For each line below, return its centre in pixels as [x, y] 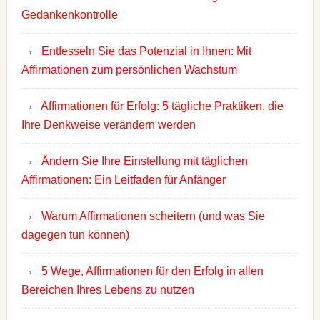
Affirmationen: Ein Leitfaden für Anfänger [123, 180]
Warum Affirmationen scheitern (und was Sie [153, 216]
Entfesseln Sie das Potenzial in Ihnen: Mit [146, 51]
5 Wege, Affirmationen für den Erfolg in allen [152, 271]
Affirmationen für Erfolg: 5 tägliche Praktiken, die [162, 106]
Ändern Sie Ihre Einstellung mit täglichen [144, 161]
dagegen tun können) [75, 235]
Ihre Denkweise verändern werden [108, 125]
